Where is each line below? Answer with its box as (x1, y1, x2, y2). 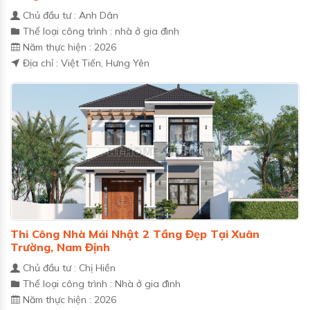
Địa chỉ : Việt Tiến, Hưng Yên (20, 56, 149, 69)
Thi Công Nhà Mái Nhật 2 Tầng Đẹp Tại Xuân (10, 226, 259, 241)
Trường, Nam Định (10, 239, 110, 254)
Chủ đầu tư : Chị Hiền (20, 261, 116, 274)
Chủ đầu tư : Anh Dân (20, 8, 118, 21)
